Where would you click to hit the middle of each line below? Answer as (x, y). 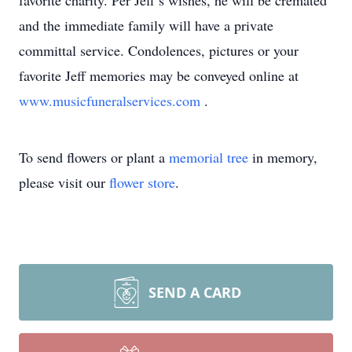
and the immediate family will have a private (146, 25)
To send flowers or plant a (94, 157)
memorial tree (209, 157)
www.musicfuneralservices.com (112, 101)
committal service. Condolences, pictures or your (159, 50)
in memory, (283, 157)
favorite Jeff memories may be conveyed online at (159, 75)
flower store (142, 182)
